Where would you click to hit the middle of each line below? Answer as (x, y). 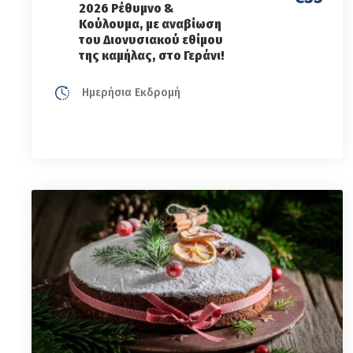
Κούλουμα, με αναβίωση (150, 24)
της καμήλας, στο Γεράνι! (152, 55)
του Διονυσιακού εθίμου (151, 39)
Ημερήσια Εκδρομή (130, 92)
